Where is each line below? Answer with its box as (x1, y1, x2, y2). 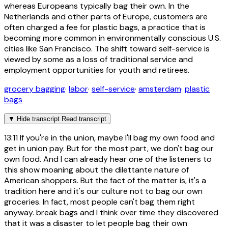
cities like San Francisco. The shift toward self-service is (4, 43, 210, 54)
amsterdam (138, 83, 181, 94)
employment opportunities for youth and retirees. (4, 64, 189, 75)
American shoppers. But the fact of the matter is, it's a (4, 175, 206, 186)
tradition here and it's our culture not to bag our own (4, 185, 203, 196)
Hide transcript (17, 115, 60, 123)
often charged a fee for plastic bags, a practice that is (4, 21, 206, 33)
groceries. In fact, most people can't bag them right (4, 196, 195, 207)
